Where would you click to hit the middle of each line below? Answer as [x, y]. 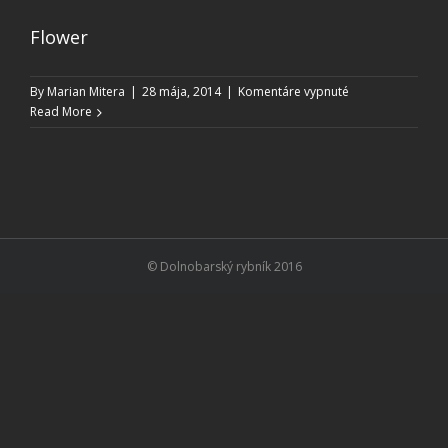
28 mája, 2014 [181, 91]
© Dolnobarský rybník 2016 [224, 266]
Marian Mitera [86, 91]
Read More [61, 111]
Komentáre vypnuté [293, 91]
